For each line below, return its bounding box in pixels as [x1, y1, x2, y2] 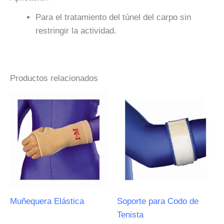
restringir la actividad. [35, 25, 116, 35]
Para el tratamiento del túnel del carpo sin [35, 12, 191, 22]
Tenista [117, 210, 143, 220]
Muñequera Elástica [10, 196, 84, 206]
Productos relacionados [10, 73, 98, 83]
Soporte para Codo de [117, 196, 198, 206]
